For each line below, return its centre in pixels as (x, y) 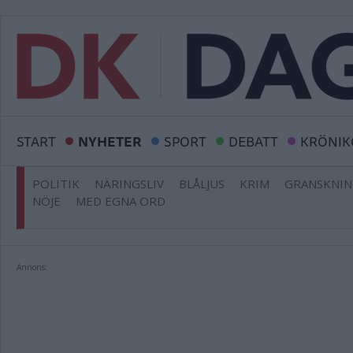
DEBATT (253, 141)
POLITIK (56, 184)
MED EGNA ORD (121, 201)
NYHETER (110, 141)
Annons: (32, 267)
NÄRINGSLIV (129, 184)
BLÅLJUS (202, 184)
